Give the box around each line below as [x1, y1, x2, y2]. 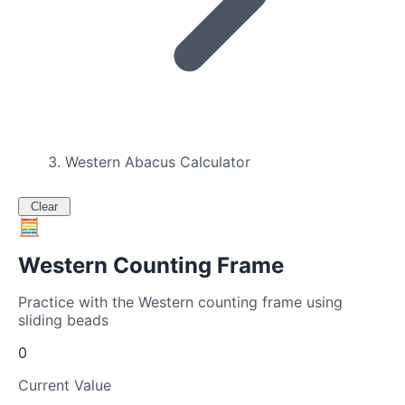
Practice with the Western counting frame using [18, 293, 343, 312]
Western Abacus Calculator [65, 153, 250, 171]
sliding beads [18, 311, 108, 330]
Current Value [18, 376, 111, 395]
